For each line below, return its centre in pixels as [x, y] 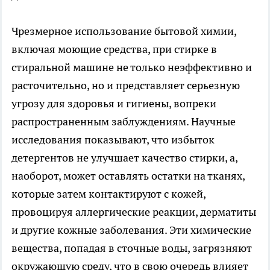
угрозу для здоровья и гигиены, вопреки [114, 104]
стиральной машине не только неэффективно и [132, 67]
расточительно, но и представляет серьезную [126, 86]
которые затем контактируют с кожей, [108, 194]
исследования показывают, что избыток [113, 140]
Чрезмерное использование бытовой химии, [124, 31]
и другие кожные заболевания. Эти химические [131, 230]
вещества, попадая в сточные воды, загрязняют [132, 248]
